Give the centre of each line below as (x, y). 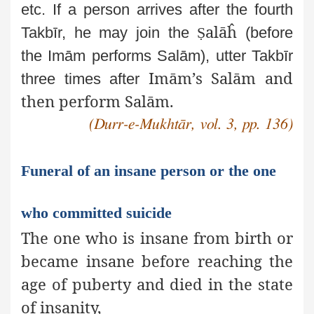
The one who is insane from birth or (157, 237)
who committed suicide (96, 212)
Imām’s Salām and (217, 78)
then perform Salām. (97, 101)
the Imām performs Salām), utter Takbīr (157, 56)
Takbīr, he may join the (109, 33)
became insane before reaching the (157, 260)
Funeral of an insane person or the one (149, 170)
